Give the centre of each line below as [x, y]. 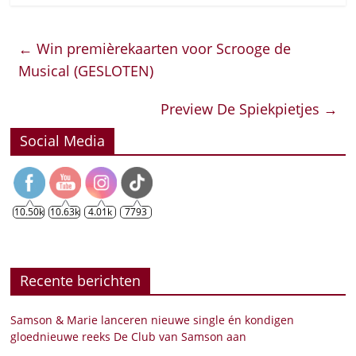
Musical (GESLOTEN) [86, 71]
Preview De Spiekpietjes [242, 109]
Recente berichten [81, 281]
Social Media [63, 141]
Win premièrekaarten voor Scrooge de [162, 49]
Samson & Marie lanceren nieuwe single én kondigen [153, 320]
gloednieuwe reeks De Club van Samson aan [129, 337]
